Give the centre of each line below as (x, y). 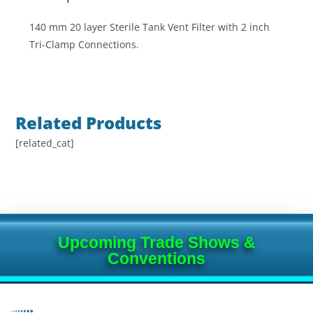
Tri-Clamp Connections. (85, 44)
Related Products (89, 123)
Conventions (156, 259)
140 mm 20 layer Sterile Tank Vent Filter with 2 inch (150, 27)
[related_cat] (45, 143)
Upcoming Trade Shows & (156, 242)
